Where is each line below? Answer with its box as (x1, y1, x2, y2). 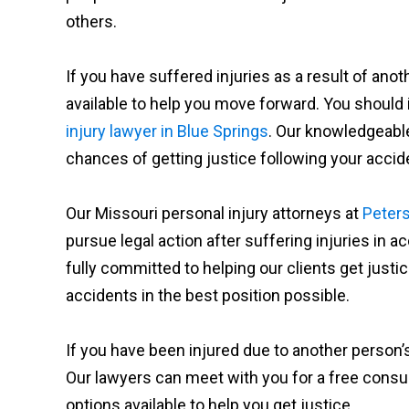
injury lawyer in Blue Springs (66, 121, 268, 141)
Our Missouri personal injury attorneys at (66, 204, 362, 223)
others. (66, 12, 117, 31)
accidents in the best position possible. (66, 286, 350, 305)
